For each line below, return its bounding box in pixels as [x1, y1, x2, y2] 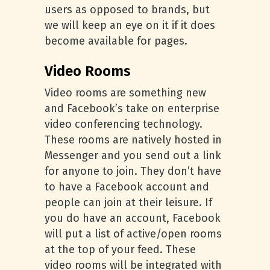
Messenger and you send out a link [45, 149, 221, 162]
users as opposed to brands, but [45, 3, 210, 16]
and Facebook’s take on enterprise [45, 102, 219, 115]
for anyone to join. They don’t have [45, 165, 221, 178]
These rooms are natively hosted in [45, 133, 222, 146]
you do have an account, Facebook [45, 212, 221, 225]
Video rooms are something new [45, 86, 206, 99]
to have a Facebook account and [45, 180, 209, 193]
